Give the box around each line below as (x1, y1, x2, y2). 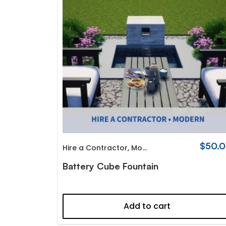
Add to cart (124, 200, 171, 212)
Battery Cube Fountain (63, 160, 159, 172)
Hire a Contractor (63, 143, 128, 153)
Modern (131, 143, 143, 153)
